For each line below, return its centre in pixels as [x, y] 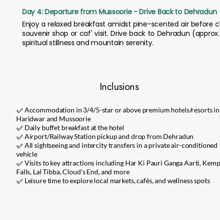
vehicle [27, 154]
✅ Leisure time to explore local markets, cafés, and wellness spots [113, 180]
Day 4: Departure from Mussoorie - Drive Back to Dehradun [120, 12]
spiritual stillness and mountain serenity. [88, 43]
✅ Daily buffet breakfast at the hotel [70, 127]
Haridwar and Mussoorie [54, 119]
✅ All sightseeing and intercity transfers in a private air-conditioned [117, 145]
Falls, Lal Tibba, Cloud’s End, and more [73, 172]
